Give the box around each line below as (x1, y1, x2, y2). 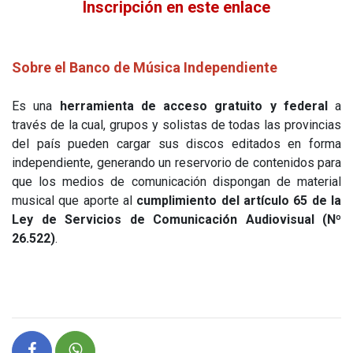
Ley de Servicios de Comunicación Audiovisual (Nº (12, 212, 341, 227)
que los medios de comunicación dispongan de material (12, 174, 341, 189)
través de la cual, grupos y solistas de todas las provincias (12, 117, 341, 132)
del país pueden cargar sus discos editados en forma (12, 136, 341, 151)
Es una (12, 98, 60, 113)
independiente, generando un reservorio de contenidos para (12, 155, 341, 170)
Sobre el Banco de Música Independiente (12, 59, 277, 76)
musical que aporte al (12, 193, 137, 208)
